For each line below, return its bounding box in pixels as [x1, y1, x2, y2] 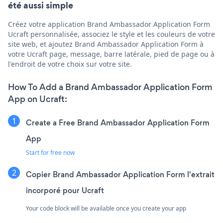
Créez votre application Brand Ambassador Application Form [8, 19, 210, 29]
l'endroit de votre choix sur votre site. [8, 59, 132, 69]
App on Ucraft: [8, 93, 67, 105]
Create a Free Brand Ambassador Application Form [26, 117, 210, 128]
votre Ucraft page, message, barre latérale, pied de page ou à [8, 49, 215, 59]
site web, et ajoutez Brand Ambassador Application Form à [8, 39, 204, 49]
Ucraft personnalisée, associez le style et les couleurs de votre [8, 29, 215, 39]
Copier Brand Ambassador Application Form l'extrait [26, 169, 215, 180]
